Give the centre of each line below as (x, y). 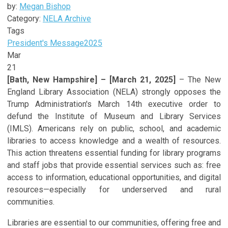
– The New (198, 79)
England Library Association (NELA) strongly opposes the (114, 92)
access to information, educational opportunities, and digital (114, 177)
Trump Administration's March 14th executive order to (114, 104)
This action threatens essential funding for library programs (114, 153)
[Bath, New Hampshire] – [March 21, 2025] (91, 79)
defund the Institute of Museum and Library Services (114, 116)
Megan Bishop (45, 6)
